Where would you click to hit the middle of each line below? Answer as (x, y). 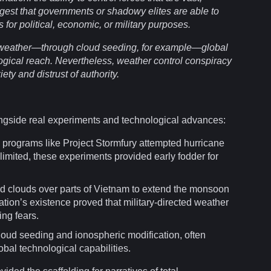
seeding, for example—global (164, 47)
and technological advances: (163, 120)
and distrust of (48, 74)
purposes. (168, 24)
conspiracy (208, 60)
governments (66, 11)
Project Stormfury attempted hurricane (142, 143)
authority (99, 74)
